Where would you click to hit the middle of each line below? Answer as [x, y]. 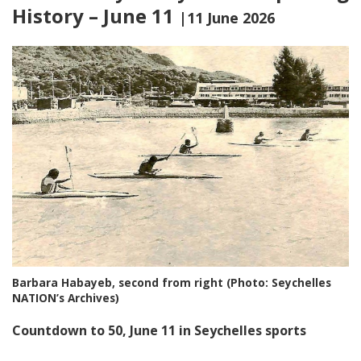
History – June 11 [95, 16]
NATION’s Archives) [66, 298]
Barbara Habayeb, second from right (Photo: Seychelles [172, 283]
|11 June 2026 [227, 18]
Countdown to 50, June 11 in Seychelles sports [159, 331]
